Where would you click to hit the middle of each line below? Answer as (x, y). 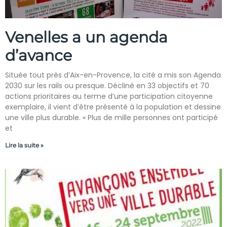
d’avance (39, 55)
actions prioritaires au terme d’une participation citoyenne (109, 96)
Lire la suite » (24, 145)
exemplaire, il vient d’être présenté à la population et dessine (113, 107)
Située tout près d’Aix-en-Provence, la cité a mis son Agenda (113, 75)
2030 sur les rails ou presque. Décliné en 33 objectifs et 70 (107, 86)
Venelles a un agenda (86, 37)
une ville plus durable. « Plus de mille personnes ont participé (111, 118)
